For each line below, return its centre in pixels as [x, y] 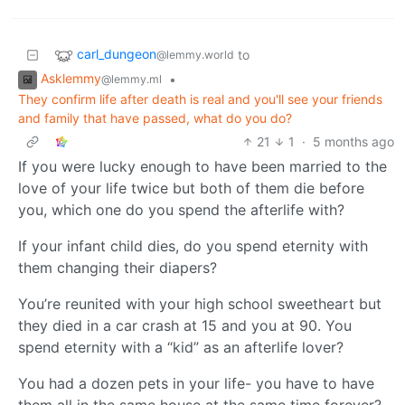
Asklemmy [71, 79]
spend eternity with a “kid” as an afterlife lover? [181, 347]
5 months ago [353, 141]
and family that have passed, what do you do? [155, 118]
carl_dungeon [117, 54]
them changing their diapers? [118, 267]
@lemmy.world [195, 55]
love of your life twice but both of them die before [191, 188]
